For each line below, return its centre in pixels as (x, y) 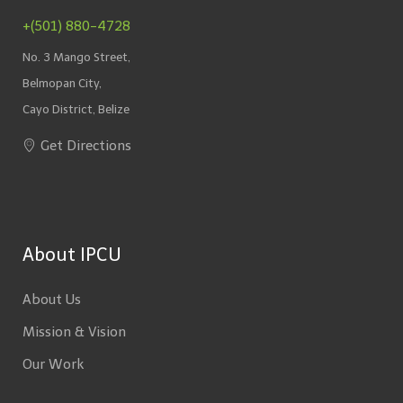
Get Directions (86, 146)
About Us (52, 300)
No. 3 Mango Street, (76, 58)
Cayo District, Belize (76, 110)
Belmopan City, (62, 84)
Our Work (53, 365)
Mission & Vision (74, 332)
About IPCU (72, 255)
